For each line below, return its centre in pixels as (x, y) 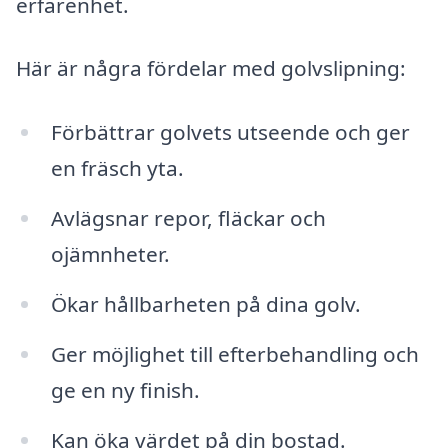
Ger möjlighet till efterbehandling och (234, 353)
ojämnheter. (110, 254)
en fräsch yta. (117, 168)
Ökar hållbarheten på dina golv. (205, 303)
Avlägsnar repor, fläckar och (188, 218)
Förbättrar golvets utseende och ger (230, 132)
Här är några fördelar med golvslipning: (211, 68)
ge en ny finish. (125, 389)
